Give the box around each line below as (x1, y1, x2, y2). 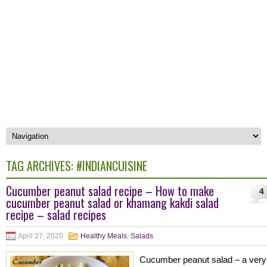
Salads (131, 232, 153, 240)
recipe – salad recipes (6, 206, 106, 223)
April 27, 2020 (18, 232, 63, 240)
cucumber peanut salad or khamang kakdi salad (6, 194, 219, 212)
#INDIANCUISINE (76, 157, 147, 175)
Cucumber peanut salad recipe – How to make (6, 182, 214, 200)
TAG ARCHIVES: (6, 157, 76, 175)
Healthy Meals (80, 232, 127, 240)
